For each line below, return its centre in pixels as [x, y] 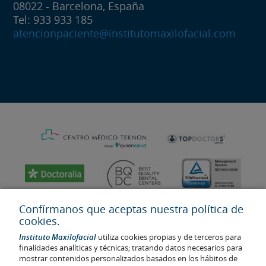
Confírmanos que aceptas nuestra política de [131, 209]
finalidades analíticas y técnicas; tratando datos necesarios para [131, 248]
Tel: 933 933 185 [53, 19]
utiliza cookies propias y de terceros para [169, 237]
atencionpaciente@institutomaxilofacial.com [125, 33]
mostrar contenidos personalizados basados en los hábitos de [128, 258]
